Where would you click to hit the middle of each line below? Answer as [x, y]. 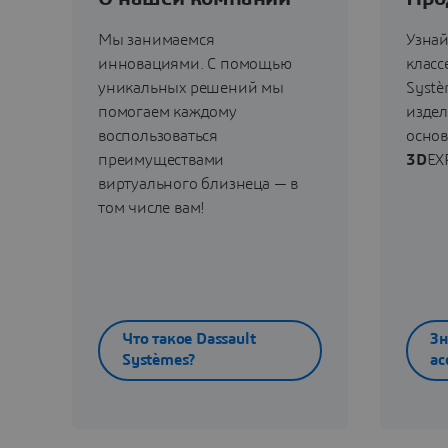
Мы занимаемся [156, 39]
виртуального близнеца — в [198, 183]
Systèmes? [159, 360]
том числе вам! [152, 207]
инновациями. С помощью [195, 63]
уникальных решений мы [191, 87]
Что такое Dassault [189, 339]
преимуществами [161, 159]
